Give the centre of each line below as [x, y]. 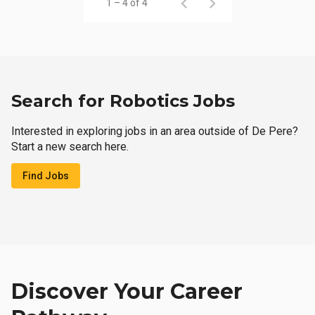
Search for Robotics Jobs [123, 101]
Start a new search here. [70, 147]
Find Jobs [46, 176]
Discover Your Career [127, 291]
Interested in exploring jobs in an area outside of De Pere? [155, 131]
